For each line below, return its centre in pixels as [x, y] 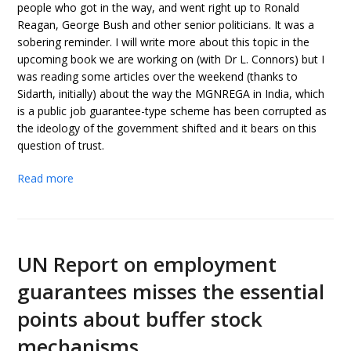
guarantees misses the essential [171, 291]
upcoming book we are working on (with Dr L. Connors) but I [171, 59]
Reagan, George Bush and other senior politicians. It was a [166, 25]
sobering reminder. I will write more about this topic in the [164, 42]
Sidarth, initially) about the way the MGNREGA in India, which [171, 94]
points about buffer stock [140, 319]
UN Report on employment [147, 264]
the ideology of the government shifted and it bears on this [167, 128]
